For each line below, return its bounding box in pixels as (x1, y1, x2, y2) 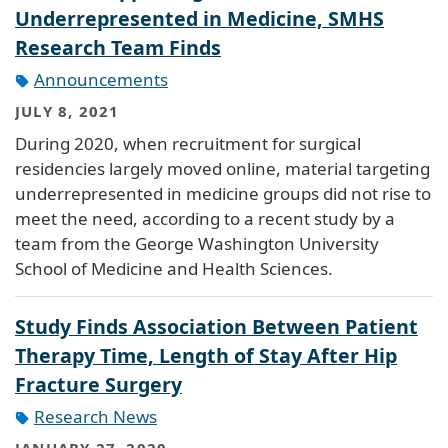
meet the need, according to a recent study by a (15, 206, 395, 230)
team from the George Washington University (15, 231, 379, 255)
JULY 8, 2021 (15, 101, 120, 122)
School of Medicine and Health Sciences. (15, 256, 333, 280)
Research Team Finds (15, 33, 221, 61)
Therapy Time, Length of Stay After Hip (15, 341, 397, 369)
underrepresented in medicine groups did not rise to (15, 181, 431, 205)
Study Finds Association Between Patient (15, 312, 418, 340)
